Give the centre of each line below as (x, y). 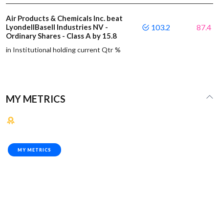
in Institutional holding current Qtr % (63, 49)
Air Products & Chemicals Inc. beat (64, 18)
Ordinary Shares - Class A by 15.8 (62, 35)
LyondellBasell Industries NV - (57, 27)
